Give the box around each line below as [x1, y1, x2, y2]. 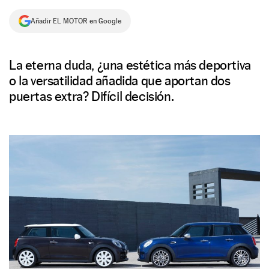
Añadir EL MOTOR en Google [31, 17, 121, 25]
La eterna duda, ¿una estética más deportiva [9, 57, 251, 73]
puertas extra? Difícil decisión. [9, 88, 174, 104]
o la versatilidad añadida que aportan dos [9, 73, 231, 88]
